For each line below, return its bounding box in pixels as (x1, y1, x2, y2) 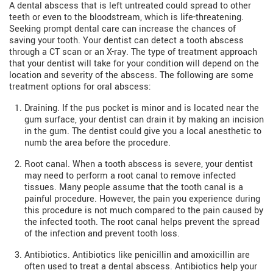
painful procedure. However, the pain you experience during (24, 193, 260, 206)
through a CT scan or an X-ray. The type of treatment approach (9, 46, 257, 59)
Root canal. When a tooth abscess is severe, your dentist (24, 158, 253, 171)
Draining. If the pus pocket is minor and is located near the (24, 102, 259, 115)
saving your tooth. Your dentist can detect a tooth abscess (9, 34, 244, 48)
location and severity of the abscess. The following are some (9, 69, 253, 82)
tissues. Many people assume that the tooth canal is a (24, 181, 243, 194)
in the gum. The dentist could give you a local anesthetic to (24, 125, 261, 138)
